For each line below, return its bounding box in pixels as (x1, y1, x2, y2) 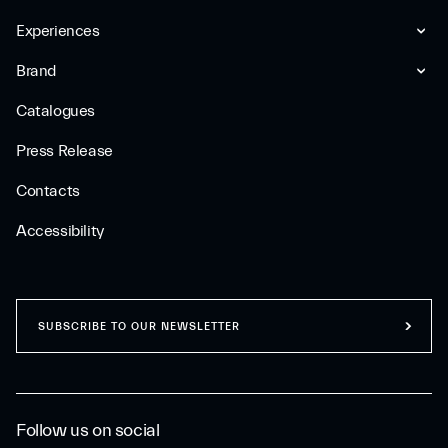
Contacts (16, 182, 80, 200)
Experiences (16, 22, 100, 40)
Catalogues (16, 102, 95, 120)
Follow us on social (16, 420, 160, 441)
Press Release (16, 142, 113, 160)
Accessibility (16, 222, 104, 240)
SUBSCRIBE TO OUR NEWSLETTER (38, 319, 240, 333)
